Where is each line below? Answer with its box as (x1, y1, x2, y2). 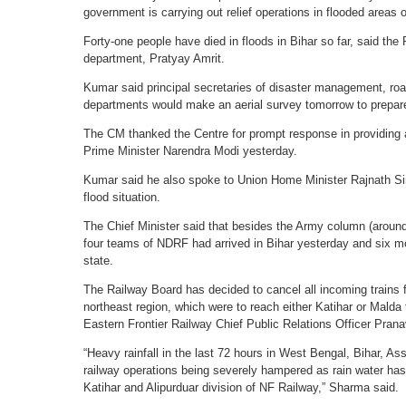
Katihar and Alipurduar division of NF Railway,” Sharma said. (83, 380, 399, 394)
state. (83, 253, 113, 267)
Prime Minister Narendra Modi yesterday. (83, 143, 297, 158)
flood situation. (83, 189, 160, 204)
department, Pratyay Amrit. (83, 51, 225, 65)
